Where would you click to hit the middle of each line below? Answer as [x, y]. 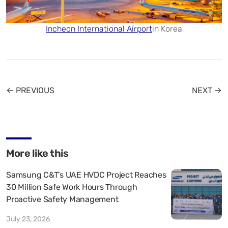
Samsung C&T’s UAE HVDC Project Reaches [86, 175]
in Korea [167, 28]
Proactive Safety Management [62, 199]
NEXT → [207, 90]
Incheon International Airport [99, 28]
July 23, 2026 [28, 219]
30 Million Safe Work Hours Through [72, 187]
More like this [37, 153]
